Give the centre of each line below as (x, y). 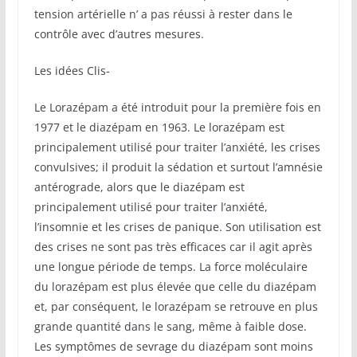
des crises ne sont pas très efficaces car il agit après (173, 247)
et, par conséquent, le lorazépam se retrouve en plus (176, 306)
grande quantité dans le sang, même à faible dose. (170, 326)
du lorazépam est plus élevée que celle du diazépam (175, 286)
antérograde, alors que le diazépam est (139, 187)
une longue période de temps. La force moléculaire (171, 267)
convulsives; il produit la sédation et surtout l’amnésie (178, 167)
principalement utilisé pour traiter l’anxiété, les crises (177, 147)
